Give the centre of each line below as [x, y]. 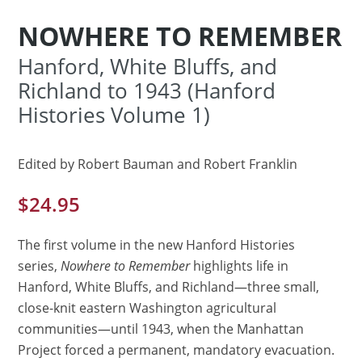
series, [40, 265]
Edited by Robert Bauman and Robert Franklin [158, 164]
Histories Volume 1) [114, 115]
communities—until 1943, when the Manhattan [161, 328]
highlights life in [241, 265]
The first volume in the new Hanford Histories [157, 244]
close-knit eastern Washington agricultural [147, 307]
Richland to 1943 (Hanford [147, 90]
